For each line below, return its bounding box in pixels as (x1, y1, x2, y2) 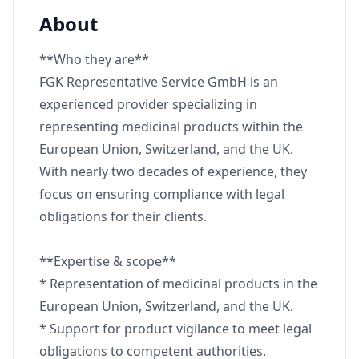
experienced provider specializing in (39, 95, 257, 113)
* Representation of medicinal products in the (39, 275, 317, 292)
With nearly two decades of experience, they (39, 163, 307, 180)
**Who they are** (39, 50, 149, 68)
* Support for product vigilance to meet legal (39, 320, 312, 337)
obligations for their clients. (39, 208, 207, 225)
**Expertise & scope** (39, 252, 176, 270)
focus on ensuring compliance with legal (39, 185, 284, 203)
